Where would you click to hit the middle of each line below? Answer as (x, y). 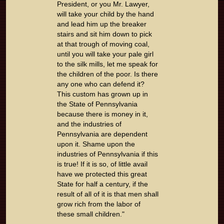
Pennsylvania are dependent (102, 134)
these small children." (91, 214)
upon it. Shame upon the (96, 144)
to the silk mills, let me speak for (107, 64)
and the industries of (89, 124)
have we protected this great (102, 174)
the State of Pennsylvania (97, 104)
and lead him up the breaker (102, 24)
